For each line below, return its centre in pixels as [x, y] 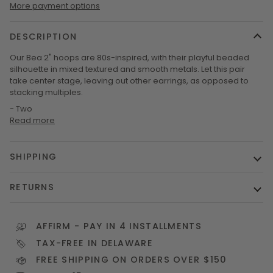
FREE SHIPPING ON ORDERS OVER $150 [132, 260]
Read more [32, 121]
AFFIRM [54, 226]
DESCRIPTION [44, 37]
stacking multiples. [46, 93]
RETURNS [32, 187]
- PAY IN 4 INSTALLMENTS [136, 226]
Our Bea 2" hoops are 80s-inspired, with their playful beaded [129, 58]
